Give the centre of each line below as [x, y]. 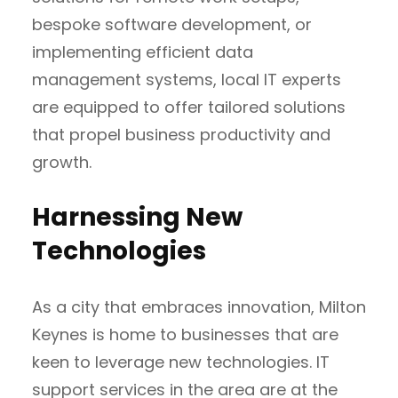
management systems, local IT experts [187, 79]
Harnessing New [137, 217]
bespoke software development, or [172, 24]
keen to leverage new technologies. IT [181, 362]
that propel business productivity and [181, 134]
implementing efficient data [143, 52]
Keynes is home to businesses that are [185, 334]
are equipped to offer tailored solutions [189, 107]
